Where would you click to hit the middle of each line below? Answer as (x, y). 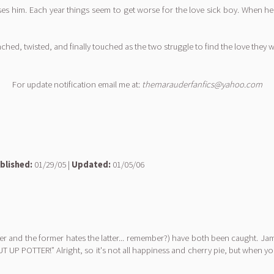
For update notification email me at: (77, 84)
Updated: (91, 165)
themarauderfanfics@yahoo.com (202, 84)
